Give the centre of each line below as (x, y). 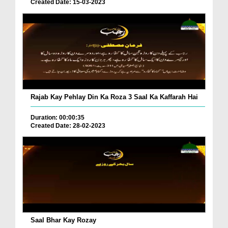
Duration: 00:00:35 (58, 117)
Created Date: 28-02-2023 (68, 125)
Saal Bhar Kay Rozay (63, 220)
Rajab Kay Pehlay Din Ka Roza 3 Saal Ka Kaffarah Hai (114, 97)
